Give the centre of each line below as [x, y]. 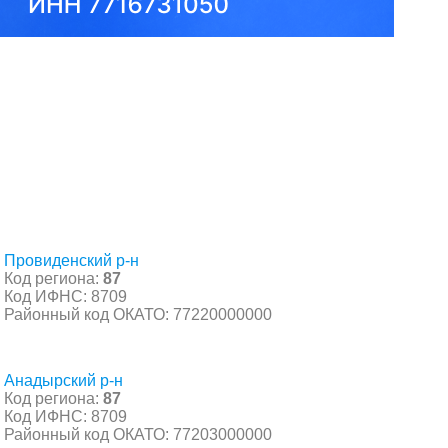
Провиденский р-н [71, 260]
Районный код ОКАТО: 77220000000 [138, 314]
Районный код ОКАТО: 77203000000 [138, 434]
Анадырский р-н [63, 380]
